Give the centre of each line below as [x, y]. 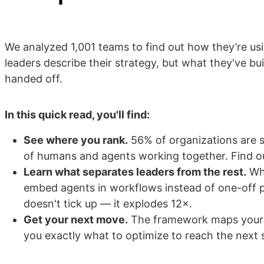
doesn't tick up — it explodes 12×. [108, 203]
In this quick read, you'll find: [77, 114]
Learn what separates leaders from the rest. [135, 171]
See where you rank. [76, 140]
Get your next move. [76, 219]
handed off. [34, 78]
